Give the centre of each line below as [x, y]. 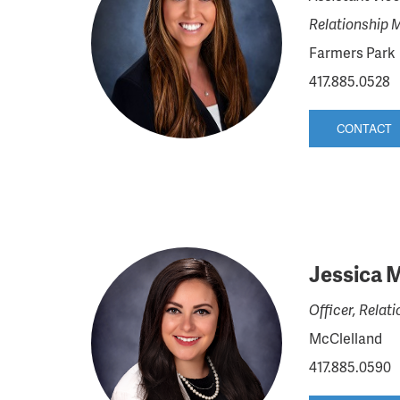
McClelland [345, 337]
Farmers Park [352, 52]
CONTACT [364, 128]
